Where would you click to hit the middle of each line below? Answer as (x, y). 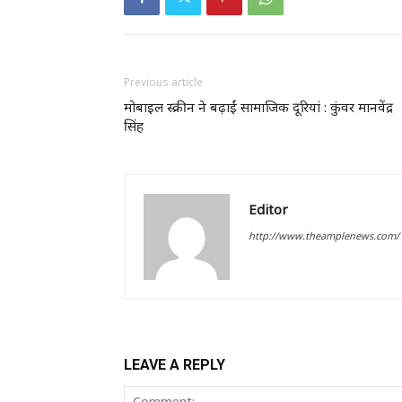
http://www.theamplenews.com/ (324, 236)
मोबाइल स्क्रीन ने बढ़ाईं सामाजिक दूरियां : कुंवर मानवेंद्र (258, 107)
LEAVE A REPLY (175, 365)
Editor (268, 209)
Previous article (163, 82)
